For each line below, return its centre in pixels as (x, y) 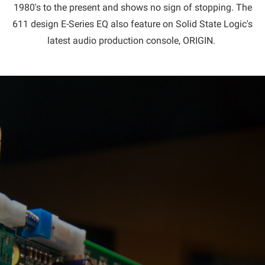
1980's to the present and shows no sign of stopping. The (132, 7)
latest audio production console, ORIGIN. (132, 40)
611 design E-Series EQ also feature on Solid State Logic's (132, 24)
